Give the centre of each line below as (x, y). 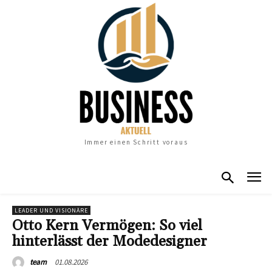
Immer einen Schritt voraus (136, 142)
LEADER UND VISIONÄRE (51, 210)
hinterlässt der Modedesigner (110, 241)
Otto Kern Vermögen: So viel (107, 226)
